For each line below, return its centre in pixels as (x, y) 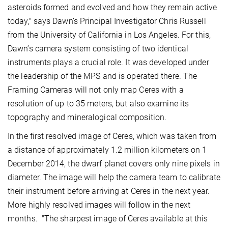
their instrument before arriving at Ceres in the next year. (109, 191)
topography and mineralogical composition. (87, 117)
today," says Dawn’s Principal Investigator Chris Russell (107, 21)
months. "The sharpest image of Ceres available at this (108, 218)
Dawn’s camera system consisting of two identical (98, 48)
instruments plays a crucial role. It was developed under (108, 62)
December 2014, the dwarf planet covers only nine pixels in (114, 163)
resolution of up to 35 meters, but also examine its (98, 103)
